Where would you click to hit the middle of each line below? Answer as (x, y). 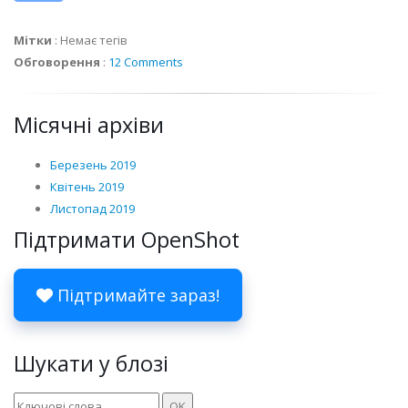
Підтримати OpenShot (127, 239)
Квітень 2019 (87, 186)
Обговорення (57, 61)
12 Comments (146, 61)
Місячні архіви (89, 124)
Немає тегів (94, 40)
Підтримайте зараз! (136, 295)
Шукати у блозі (91, 363)
